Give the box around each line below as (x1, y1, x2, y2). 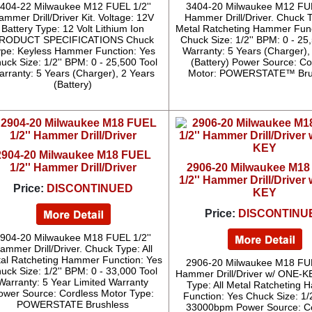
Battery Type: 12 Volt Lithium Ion (1, 23, 145, 34)
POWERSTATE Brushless (17, 299, 130, 310)
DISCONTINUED (46, 182, 133, 194)
